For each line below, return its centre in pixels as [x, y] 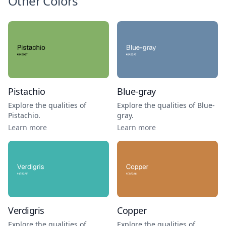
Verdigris [26, 210]
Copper [132, 210]
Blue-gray [136, 91]
